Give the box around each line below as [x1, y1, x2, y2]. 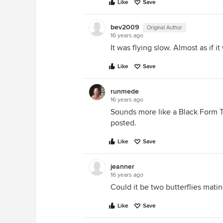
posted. [111, 118, 136, 128]
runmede [111, 87, 139, 96]
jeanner [111, 162, 134, 171]
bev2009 [111, 23, 139, 31]
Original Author [147, 24, 182, 31]
